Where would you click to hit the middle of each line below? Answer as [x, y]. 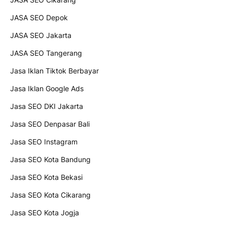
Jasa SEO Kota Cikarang [50, 195]
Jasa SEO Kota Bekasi [46, 177]
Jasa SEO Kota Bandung [50, 160]
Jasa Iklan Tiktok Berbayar [54, 71]
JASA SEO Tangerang [46, 53]
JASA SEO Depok [39, 18]
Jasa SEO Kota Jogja [45, 213]
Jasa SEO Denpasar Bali [50, 124]
